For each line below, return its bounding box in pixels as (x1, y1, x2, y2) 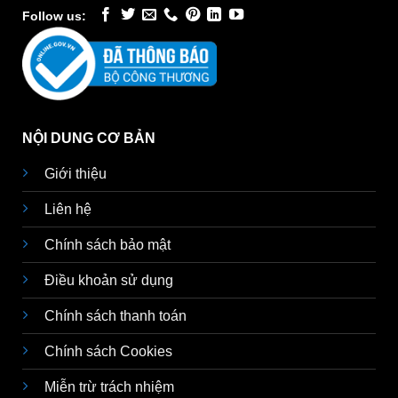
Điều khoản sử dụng (44, 272, 173, 288)
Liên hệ (44, 201, 92, 217)
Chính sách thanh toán (44, 307, 187, 323)
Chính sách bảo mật (44, 236, 171, 252)
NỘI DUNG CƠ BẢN (22, 130, 155, 146)
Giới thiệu (44, 165, 107, 181)
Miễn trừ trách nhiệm (44, 378, 174, 394)
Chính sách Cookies (44, 343, 172, 359)
